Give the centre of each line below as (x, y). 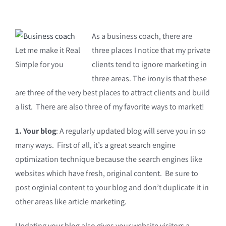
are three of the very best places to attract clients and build (112, 93)
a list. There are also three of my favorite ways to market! (109, 107)
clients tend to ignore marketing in (149, 64)
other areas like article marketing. (71, 202)
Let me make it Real (47, 50)
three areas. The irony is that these (149, 78)
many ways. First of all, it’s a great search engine (95, 145)
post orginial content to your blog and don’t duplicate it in (112, 187)
